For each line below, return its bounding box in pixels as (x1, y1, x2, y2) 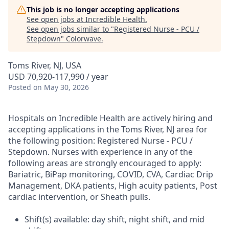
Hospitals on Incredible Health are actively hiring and (8, 112, 213, 124)
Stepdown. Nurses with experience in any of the (8, 146, 193, 157)
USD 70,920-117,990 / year (8, 71, 108, 82)
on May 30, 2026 (33, 82, 89, 92)
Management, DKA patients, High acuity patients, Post (8, 180, 217, 191)
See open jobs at (27, 14, 85, 24)
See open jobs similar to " (27, 24, 114, 34)
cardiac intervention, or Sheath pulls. (8, 191, 150, 202)
